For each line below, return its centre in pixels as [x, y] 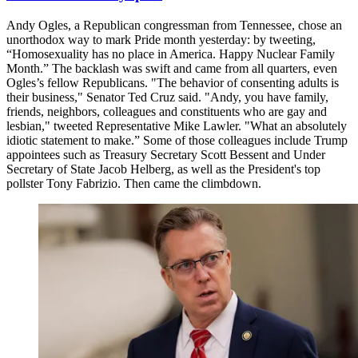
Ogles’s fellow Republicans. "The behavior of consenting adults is [173, 82]
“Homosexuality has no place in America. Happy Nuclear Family [171, 54]
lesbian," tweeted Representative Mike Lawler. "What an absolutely [177, 125]
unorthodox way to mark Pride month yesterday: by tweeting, [161, 39]
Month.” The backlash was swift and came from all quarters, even [172, 68]
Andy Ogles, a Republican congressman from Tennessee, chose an [174, 25]
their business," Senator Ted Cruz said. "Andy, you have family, [167, 97]
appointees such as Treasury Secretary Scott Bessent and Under [166, 154]
